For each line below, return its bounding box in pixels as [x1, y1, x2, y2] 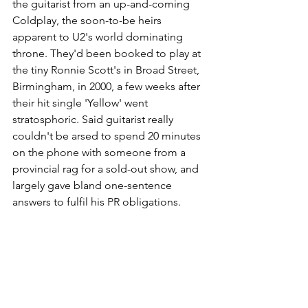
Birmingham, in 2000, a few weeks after [12, 80, 203, 93]
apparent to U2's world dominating [12, 30, 186, 43]
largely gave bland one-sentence [12, 179, 175, 192]
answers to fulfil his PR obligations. [12, 195, 181, 208]
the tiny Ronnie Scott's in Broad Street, [12, 63, 202, 76]
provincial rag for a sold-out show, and [12, 162, 201, 175]
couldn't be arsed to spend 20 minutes [12, 129, 203, 142]
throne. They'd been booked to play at [12, 47, 203, 60]
